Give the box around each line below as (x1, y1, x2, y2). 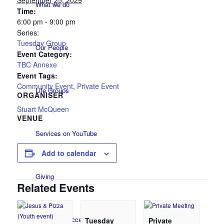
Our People (35, 42, 68, 52)
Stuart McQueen (16, 104, 69, 114)
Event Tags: (16, 70, 57, 81)
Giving (35, 171, 54, 181)
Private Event (76, 81, 119, 91)
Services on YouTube (35, 128, 97, 138)
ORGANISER (16, 90, 63, 100)
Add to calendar (41, 148, 96, 158)
